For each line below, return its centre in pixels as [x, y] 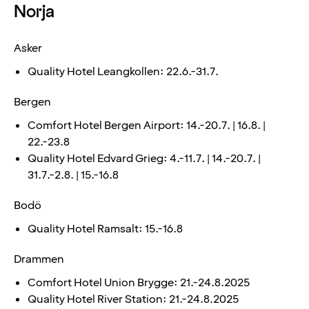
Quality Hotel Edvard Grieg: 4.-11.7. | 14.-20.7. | [144, 158]
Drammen [39, 259]
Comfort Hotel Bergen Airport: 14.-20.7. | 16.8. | [147, 125]
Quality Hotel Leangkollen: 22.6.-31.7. [123, 71]
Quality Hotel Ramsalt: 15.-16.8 [105, 229]
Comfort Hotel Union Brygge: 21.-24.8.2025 [139, 282]
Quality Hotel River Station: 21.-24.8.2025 [133, 299]
